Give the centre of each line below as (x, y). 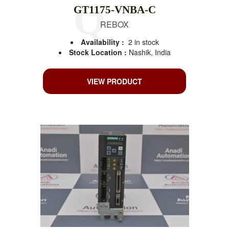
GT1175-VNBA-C (114, 10)
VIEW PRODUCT (114, 82)
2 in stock (143, 42)
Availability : (102, 42)
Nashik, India (150, 52)
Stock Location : (99, 52)
